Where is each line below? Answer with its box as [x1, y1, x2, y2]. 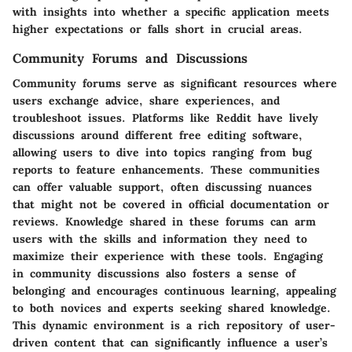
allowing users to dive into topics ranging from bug [13, 145, 312, 159]
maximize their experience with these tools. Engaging [13, 248, 323, 263]
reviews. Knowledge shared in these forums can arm [13, 214, 316, 229]
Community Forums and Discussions [13, 49, 247, 66]
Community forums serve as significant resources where [13, 75, 337, 90]
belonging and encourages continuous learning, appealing [13, 283, 336, 298]
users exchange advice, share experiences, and [13, 93, 280, 108]
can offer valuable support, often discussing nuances [13, 179, 312, 194]
